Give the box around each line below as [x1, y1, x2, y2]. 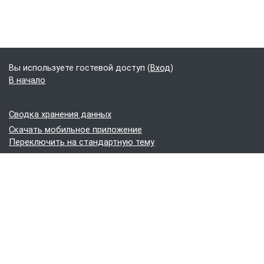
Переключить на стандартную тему [9, 137, 154, 147]
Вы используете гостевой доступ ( [9, 62, 150, 73]
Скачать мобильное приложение [9, 124, 142, 135]
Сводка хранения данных [9, 109, 111, 120]
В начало [9, 75, 45, 85]
